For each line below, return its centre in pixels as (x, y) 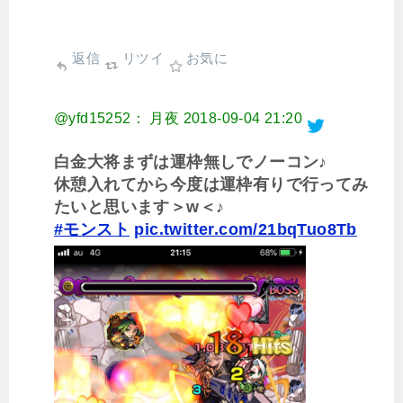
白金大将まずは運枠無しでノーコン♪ (191, 161)
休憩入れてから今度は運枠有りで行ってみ (211, 184)
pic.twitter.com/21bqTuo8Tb (246, 229)
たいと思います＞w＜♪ (139, 206)
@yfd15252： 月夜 (117, 118)
